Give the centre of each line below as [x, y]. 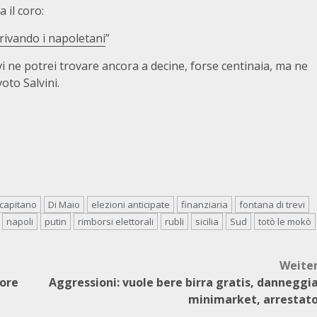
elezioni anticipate [131, 204]
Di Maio [64, 204]
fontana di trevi [272, 204]
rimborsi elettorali [116, 221]
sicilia [207, 221]
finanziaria [204, 204]
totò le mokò [285, 221]
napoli [20, 221]
